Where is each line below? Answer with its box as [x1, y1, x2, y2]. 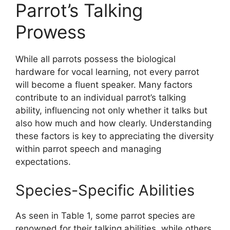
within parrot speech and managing [15, 144, 161, 155]
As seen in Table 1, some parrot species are [15, 210, 195, 221]
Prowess [15, 21, 86, 43]
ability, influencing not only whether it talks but [15, 105, 207, 116]
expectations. [15, 157, 71, 167]
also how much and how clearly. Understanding [15, 118, 212, 129]
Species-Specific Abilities [15, 181, 195, 199]
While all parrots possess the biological [15, 54, 176, 65]
